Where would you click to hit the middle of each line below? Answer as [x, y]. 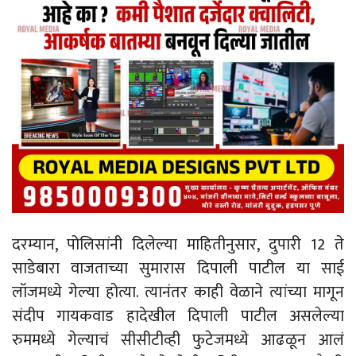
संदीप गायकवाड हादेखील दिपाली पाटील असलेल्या [178, 317]
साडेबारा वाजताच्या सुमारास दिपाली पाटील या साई [178, 269]
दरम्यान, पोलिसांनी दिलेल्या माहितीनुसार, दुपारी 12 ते [178, 245]
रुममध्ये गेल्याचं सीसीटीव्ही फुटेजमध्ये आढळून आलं [178, 341]
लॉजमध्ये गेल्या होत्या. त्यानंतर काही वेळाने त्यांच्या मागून [178, 293]
